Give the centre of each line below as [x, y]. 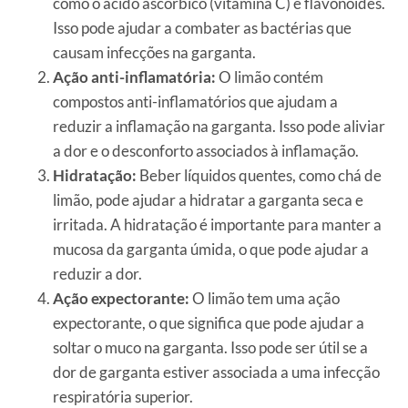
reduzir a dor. [97, 274]
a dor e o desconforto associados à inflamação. [206, 151]
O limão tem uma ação [265, 299]
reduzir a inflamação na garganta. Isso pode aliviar [219, 127]
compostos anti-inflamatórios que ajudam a [195, 102]
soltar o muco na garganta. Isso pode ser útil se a [210, 348]
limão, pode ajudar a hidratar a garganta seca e [208, 200]
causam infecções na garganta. [154, 53]
